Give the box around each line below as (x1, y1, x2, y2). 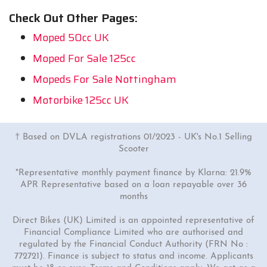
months (119, 193, 148, 202)
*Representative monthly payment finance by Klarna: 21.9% (15, 169, 252, 178)
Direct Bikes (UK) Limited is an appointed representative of (13, 216, 254, 226)
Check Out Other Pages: (9, 8, 138, 28)
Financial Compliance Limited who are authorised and (24, 228, 243, 238)
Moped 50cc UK (33, 29, 109, 46)
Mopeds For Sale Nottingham (33, 71, 176, 88)
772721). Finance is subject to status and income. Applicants (14, 252, 253, 262)
